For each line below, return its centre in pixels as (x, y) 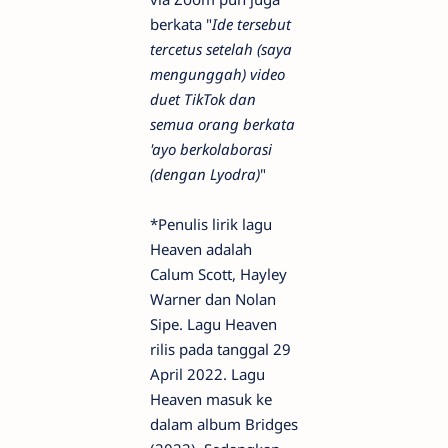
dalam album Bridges (224, 424)
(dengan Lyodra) (205, 174)
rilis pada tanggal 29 (220, 349)
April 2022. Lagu (207, 374)
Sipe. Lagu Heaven (213, 324)
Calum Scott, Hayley (218, 274)
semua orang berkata (222, 124)
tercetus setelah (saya (221, 49)
